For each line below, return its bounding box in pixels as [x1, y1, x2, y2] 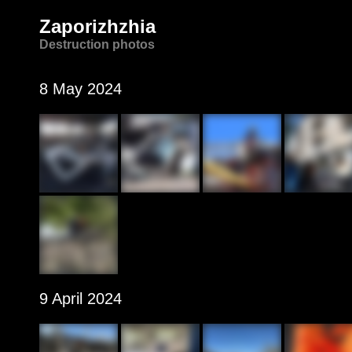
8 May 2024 [39, 80, 122, 97]
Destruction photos [39, 38, 155, 51]
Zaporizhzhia [39, 16, 156, 37]
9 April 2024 [39, 290, 122, 307]
